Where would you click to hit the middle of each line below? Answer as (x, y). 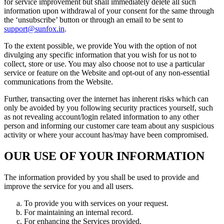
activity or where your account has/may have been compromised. (106, 134)
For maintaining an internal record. (78, 212)
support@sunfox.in (34, 28)
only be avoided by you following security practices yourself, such (108, 107)
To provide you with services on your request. (96, 203)
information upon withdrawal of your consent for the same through (109, 10)
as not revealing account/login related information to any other (101, 116)
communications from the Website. (58, 81)
